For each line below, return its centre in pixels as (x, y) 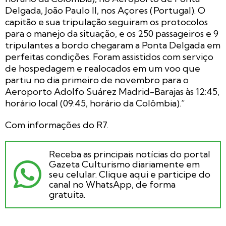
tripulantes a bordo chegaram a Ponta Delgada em (113, 45)
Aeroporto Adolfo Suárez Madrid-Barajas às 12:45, (112, 91)
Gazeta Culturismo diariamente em (124, 164)
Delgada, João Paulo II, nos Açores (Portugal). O (105, 10)
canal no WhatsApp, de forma (112, 184)
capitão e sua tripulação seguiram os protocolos (106, 22)
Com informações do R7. (57, 125)
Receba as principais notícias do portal (130, 154)
